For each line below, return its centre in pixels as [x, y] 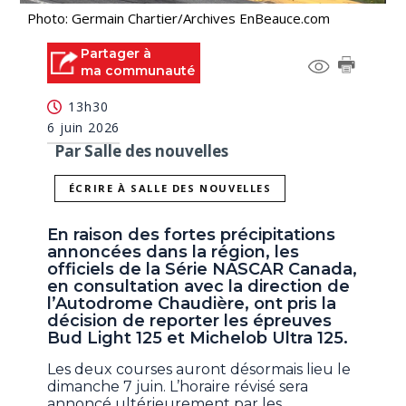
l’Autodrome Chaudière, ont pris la [192, 304]
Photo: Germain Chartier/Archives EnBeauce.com [179, 18]
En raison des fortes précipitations [192, 235]
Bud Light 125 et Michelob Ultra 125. [198, 338]
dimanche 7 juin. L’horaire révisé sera [178, 387]
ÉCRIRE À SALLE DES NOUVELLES [170, 188]
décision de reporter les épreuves [190, 321]
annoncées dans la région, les [174, 252]
